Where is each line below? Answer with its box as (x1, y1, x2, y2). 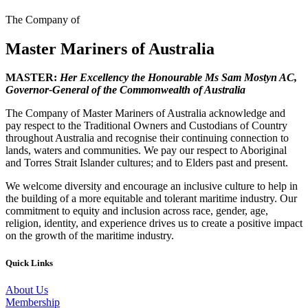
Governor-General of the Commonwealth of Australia (5, 84, 245, 96)
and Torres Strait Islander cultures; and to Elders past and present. (5, 157, 291, 169)
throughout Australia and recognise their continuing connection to (5, 132, 289, 144)
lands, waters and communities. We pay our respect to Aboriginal (5, 144, 287, 157)
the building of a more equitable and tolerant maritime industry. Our (5, 192, 297, 205)
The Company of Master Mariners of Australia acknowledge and (5, 107, 285, 120)
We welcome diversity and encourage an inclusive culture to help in (5, 180, 298, 192)
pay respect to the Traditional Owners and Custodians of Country (5, 120, 287, 132)
